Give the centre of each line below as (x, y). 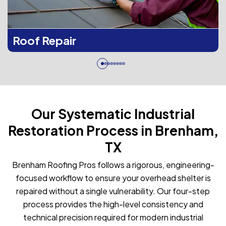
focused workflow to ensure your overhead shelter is (113, 178)
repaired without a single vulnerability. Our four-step (113, 191)
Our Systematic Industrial (113, 114)
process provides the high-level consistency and (113, 204)
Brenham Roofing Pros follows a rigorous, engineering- (113, 164)
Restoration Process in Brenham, (113, 130)
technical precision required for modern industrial (113, 217)
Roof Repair (44, 40)
